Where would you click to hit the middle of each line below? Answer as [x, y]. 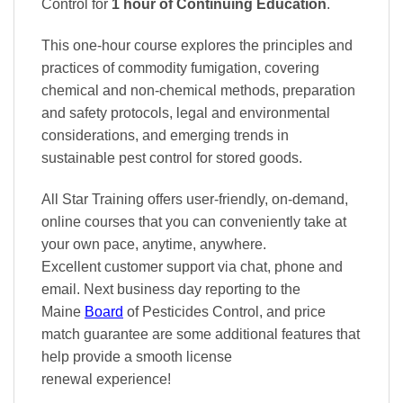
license [209, 356]
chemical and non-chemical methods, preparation [198, 91]
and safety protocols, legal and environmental [186, 113]
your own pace [88, 244]
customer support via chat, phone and [224, 266]
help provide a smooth [114, 356]
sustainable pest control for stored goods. [172, 158]
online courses [88, 221]
